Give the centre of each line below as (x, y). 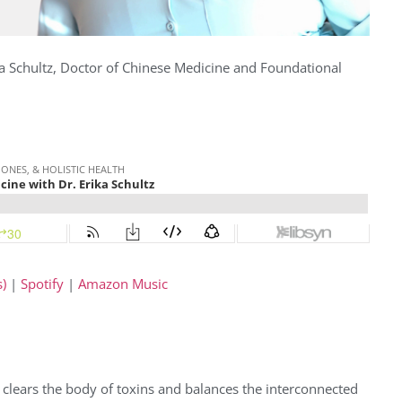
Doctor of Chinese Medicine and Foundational (201, 68)
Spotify (42, 284)
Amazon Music (123, 284)
